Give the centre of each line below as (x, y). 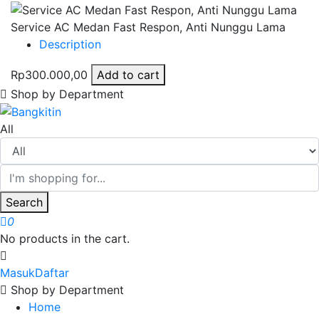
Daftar (52, 273)
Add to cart (128, 74)
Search (24, 203)
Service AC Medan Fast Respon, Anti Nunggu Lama (148, 27)
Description (70, 44)
